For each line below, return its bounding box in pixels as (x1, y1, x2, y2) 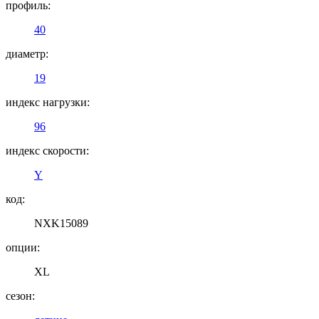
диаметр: (6, 47, 48, 60)
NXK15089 (34, 216, 88, 229)
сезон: (6, 289, 35, 302)
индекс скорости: (6, 144, 89, 157)
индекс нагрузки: (6, 95, 90, 108)
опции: (6, 241, 40, 253)
